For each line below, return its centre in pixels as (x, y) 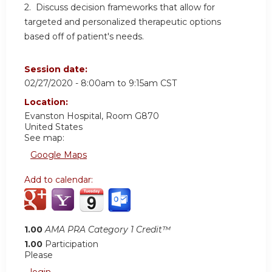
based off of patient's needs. (84, 37)
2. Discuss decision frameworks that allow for (120, 8)
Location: (47, 102)
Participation (72, 244)
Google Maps (59, 155)
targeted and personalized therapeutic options (123, 22)
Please (39, 255)
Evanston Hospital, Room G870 (92, 116)
